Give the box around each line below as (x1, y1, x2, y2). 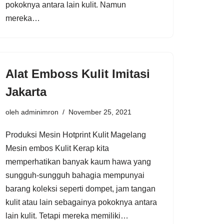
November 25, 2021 (68, 107, 131, 116)
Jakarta (5, 84, 46, 98)
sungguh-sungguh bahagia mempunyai (5, 170, 144, 179)
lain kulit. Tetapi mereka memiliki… (5, 211, 130, 220)
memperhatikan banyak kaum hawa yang (5, 157, 151, 166)
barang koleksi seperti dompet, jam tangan (5, 184, 155, 193)
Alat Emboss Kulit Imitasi (5, 66, 150, 80)
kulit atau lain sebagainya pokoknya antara (5, 197, 157, 206)
